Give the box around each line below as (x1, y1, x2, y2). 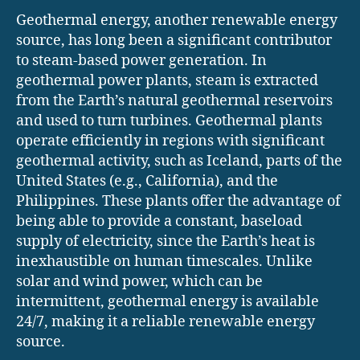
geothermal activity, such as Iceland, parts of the (16, 151, 342, 170)
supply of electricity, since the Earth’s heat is (16, 231, 315, 251)
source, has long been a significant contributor (16, 31, 332, 50)
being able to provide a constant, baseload (16, 211, 302, 231)
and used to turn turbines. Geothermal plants (16, 111, 322, 130)
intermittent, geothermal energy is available (16, 292, 319, 311)
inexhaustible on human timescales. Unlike (16, 252, 313, 271)
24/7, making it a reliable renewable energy (16, 312, 315, 331)
